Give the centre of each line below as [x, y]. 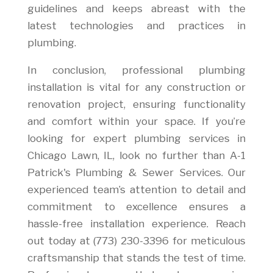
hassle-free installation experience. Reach [136, 224]
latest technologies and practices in [136, 26]
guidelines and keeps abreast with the [136, 9]
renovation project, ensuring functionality [136, 104]
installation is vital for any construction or [136, 87]
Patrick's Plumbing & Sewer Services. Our [136, 172]
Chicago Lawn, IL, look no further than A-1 [136, 155]
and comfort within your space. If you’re [136, 121]
